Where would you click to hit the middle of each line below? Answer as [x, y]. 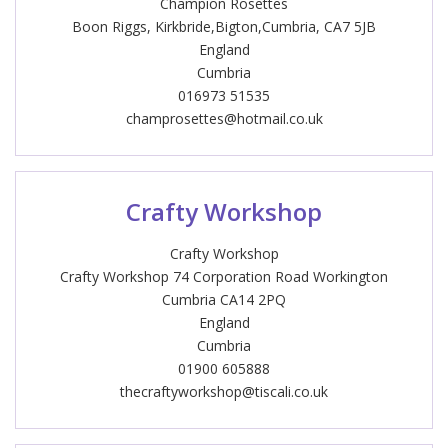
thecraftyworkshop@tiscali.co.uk [224, 391]
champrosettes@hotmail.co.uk [224, 118]
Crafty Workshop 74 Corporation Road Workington [224, 276]
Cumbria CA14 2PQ [224, 299]
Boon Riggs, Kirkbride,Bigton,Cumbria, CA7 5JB [224, 26]
